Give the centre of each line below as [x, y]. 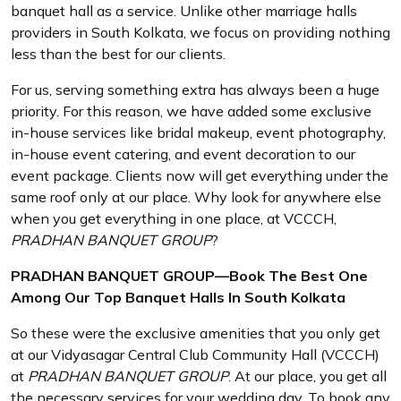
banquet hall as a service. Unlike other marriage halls [184, 11]
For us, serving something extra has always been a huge [195, 90]
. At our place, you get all [307, 376]
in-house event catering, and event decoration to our [183, 154]
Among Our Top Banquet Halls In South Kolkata [178, 297]
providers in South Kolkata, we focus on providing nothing [200, 32]
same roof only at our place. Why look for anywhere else [196, 197]
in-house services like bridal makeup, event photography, [198, 132]
